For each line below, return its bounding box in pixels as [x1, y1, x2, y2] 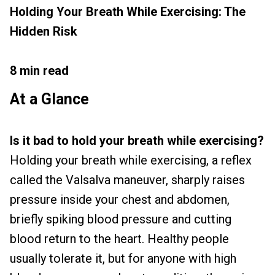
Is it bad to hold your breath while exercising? [10, 133, 264, 148]
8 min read [10, 63, 69, 78]
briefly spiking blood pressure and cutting [10, 212, 231, 227]
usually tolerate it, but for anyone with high [10, 251, 236, 266]
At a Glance [10, 90, 89, 108]
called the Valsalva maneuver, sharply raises [10, 172, 245, 187]
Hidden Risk [10, 24, 77, 39]
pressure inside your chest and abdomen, [10, 192, 230, 207]
